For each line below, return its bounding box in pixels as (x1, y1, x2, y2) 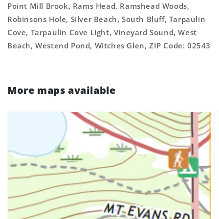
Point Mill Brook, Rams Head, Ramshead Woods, (7, 1, 190, 11)
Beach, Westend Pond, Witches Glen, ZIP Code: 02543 (7, 41, 211, 50)
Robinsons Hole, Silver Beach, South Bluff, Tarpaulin (7, 14, 206, 24)
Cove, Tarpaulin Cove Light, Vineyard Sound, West (7, 27, 197, 37)
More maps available (7, 84, 116, 97)
